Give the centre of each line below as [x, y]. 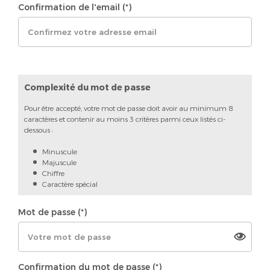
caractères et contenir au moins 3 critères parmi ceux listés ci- [125, 118]
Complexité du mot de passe [87, 87]
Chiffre [53, 173]
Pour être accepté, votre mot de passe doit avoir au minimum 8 [129, 108]
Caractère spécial [70, 184]
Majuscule [59, 162]
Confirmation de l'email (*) [75, 8]
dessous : [39, 129]
